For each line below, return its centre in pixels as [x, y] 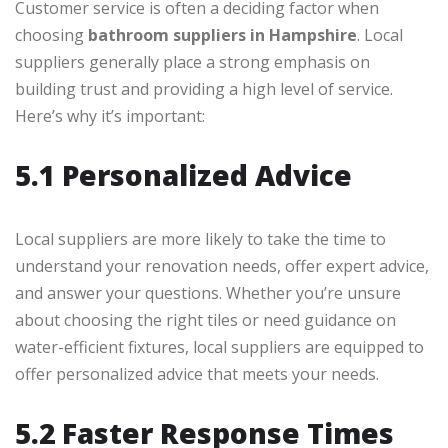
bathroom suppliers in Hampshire [222, 35]
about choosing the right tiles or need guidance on [205, 320]
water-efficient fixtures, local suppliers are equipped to [219, 347]
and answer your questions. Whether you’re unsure [208, 293]
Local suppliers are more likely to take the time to [200, 239]
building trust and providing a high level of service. [204, 89]
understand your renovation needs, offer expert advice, [222, 266]
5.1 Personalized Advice [183, 175]
